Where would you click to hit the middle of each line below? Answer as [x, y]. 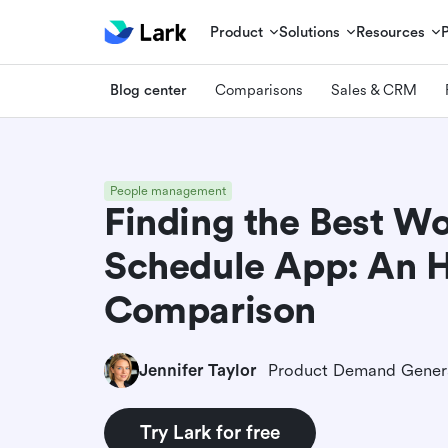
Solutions [310, 32]
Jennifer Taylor [197, 370]
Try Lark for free [210, 433]
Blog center [148, 90]
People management [168, 191]
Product [237, 32]
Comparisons [259, 90]
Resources [391, 32]
